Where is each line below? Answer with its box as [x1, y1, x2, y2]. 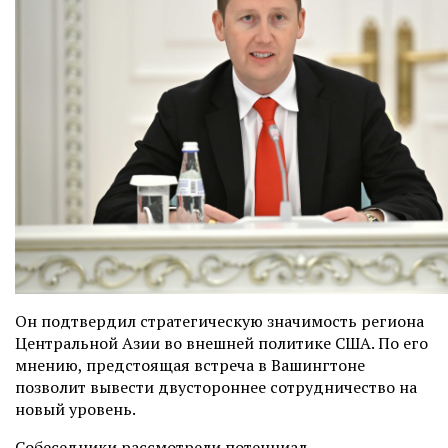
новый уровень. [15, 398, 136, 420]
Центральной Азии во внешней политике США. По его [15, 332, 428, 354]
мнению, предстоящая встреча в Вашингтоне [15, 354, 365, 376]
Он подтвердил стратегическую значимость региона [15, 310, 424, 332]
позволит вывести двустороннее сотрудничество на [15, 376, 417, 398]
